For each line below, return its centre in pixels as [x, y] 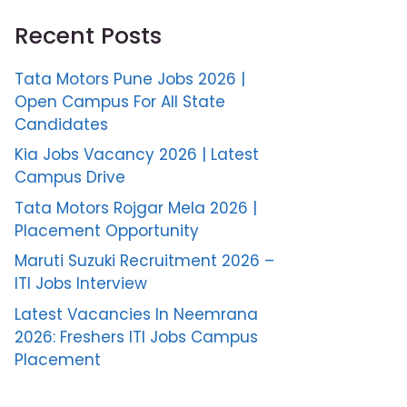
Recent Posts [88, 35]
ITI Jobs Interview [81, 284]
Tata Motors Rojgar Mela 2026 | [136, 208]
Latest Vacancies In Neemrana [136, 314]
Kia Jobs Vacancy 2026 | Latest [137, 155]
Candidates [61, 124]
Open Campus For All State [120, 101]
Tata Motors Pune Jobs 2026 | [130, 79]
